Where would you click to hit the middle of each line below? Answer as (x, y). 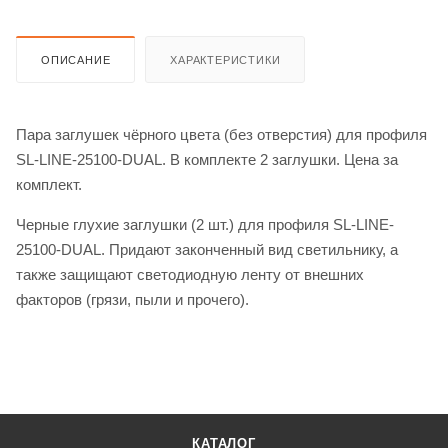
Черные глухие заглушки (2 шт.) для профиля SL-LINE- (205, 224)
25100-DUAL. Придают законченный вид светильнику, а (207, 249)
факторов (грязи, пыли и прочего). (132, 299)
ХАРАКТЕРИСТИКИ (225, 59)
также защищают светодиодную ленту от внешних (190, 274)
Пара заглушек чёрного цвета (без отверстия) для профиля (221, 134)
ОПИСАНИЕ (76, 59)
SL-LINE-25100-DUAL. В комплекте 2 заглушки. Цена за (207, 159)
